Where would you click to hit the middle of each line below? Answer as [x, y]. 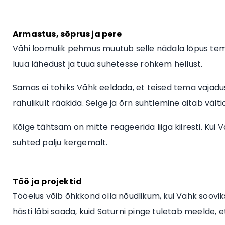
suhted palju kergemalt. [60, 142]
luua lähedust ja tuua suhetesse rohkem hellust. [108, 64]
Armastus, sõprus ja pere [67, 34]
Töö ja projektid [47, 181]
